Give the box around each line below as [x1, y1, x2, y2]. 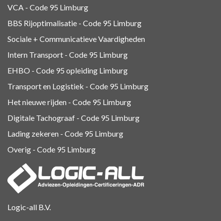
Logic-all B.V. [7, 202, 51, 212]
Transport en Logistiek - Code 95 [7, 81, 118, 91]
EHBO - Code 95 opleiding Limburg [7, 65, 128, 75]
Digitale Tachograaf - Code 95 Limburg [7, 112, 140, 122]
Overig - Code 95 [7, 144, 66, 154]
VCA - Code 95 [7, 2, 58, 12]
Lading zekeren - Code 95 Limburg [7, 128, 123, 138]
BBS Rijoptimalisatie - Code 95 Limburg [7, 18, 142, 28]
